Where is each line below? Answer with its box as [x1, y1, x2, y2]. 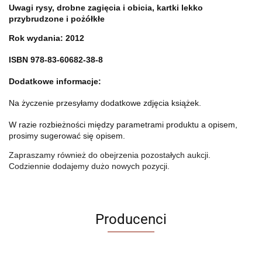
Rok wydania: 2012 [9, 33, 84, 43]
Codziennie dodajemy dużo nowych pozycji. [9, 161, 170, 171]
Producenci [95, 211, 167, 227]
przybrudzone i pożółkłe [9, 14, 105, 23]
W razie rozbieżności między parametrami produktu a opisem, [9, 120, 237, 129]
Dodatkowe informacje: [9, 77, 101, 86]
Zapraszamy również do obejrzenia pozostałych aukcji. [9, 150, 211, 160]
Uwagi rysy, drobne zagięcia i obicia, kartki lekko [9, 3, 203, 12]
